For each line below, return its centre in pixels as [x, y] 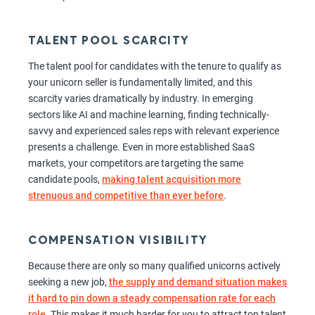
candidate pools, [65, 180]
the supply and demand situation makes [198, 282]
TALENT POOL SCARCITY [109, 42]
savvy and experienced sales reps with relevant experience [154, 131]
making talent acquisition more [172, 180]
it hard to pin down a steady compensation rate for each [152, 298]
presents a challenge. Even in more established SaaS [141, 147]
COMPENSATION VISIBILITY [118, 242]
